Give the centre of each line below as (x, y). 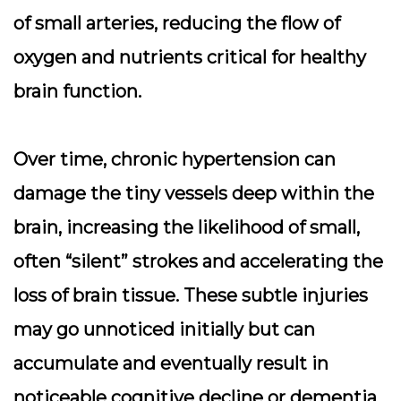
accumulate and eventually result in (171, 363)
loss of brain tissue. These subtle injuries (191, 295)
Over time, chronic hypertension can (175, 159)
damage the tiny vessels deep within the (194, 193)
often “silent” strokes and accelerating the (198, 261)
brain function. (77, 91)
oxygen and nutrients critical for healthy (190, 57)
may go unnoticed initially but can (164, 329)
